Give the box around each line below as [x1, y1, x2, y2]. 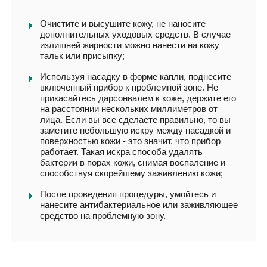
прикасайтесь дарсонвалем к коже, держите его [40, 92, 236, 103]
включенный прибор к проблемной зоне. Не [40, 82, 218, 92]
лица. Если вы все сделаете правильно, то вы [40, 114, 231, 125]
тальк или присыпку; [40, 50, 125, 61]
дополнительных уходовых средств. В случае [40, 29, 231, 39]
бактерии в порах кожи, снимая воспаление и [40, 157, 225, 167]
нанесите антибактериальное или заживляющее [40, 199, 238, 210]
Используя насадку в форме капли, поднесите [40, 71, 231, 82]
